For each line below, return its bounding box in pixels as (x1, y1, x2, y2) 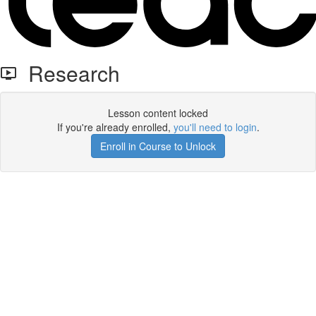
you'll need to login (173, 120, 257, 134)
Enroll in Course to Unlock (100, 139, 216, 153)
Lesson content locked (108, 106, 208, 120)
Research (17, 58, 120, 88)
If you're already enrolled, (56, 120, 174, 134)
